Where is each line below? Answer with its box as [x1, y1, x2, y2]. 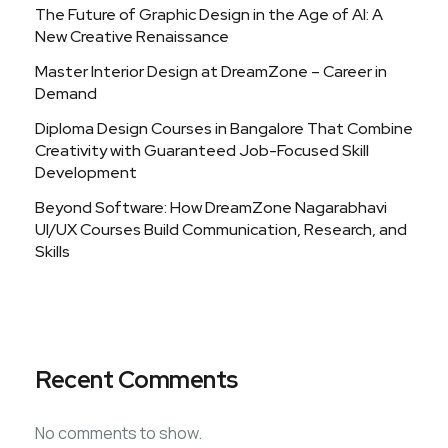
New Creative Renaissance [35, 26, 229, 47]
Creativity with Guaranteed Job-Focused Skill [35, 140, 369, 161]
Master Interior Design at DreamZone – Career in [35, 61, 387, 82]
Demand [35, 83, 97, 104]
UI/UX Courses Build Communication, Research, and [35, 219, 407, 240]
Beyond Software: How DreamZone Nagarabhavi [35, 197, 387, 218]
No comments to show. [35, 422, 202, 444]
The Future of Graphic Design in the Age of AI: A [35, 4, 383, 25]
